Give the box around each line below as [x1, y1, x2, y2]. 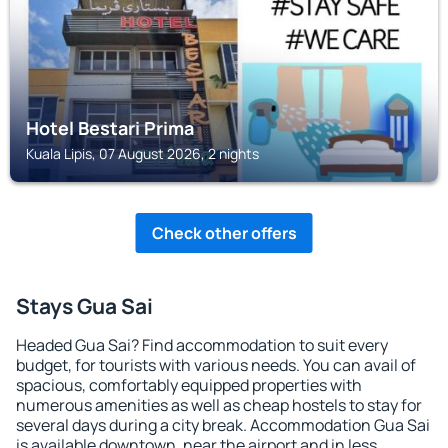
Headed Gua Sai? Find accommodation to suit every [16, 334, 388, 356]
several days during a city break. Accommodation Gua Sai [16, 414, 430, 436]
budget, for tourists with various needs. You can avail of [16, 354, 416, 376]
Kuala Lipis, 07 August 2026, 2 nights [26, 144, 259, 163]
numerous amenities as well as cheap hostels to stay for [16, 394, 422, 416]
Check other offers [151, 222, 297, 244]
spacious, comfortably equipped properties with [16, 374, 362, 396]
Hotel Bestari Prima [26, 116, 194, 140]
